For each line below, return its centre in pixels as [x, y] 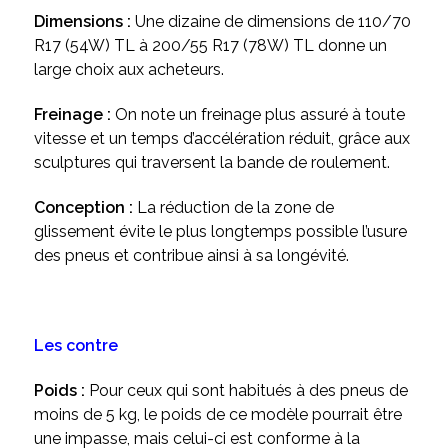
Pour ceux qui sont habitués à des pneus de [248, 391]
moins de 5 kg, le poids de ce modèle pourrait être [217, 415]
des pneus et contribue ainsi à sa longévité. [191, 256]
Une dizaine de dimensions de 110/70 [272, 22]
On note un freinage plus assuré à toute [259, 115]
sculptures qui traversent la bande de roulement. [211, 163]
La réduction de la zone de [235, 208]
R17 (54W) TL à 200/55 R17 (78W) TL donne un [210, 46]
